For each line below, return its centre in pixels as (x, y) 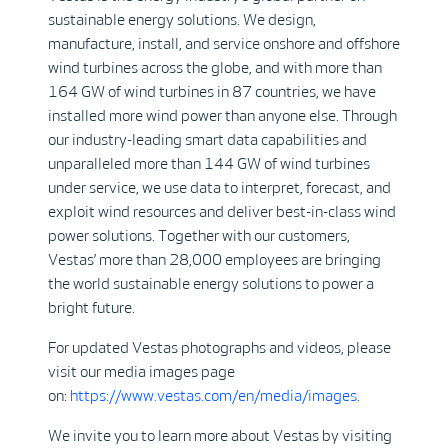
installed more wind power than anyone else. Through (222, 115)
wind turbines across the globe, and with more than (215, 67)
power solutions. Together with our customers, (199, 235)
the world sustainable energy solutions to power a (211, 283)
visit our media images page (141, 371)
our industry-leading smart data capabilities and (207, 139)
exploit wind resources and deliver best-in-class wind (222, 211)
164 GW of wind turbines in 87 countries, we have (212, 91)
